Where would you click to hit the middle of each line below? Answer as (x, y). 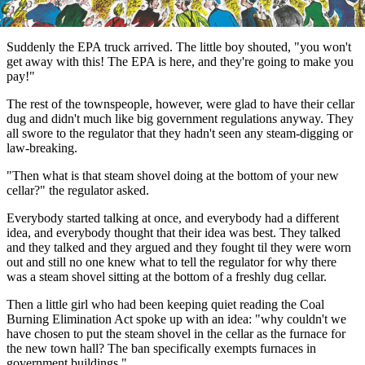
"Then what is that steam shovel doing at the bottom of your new (173, 175)
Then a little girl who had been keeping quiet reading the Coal (165, 304)
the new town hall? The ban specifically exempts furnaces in (161, 348)
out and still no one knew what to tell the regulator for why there (172, 262)
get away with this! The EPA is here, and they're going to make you (180, 61)
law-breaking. (42, 147)
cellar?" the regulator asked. (78, 190)
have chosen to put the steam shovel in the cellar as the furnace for (176, 333)
